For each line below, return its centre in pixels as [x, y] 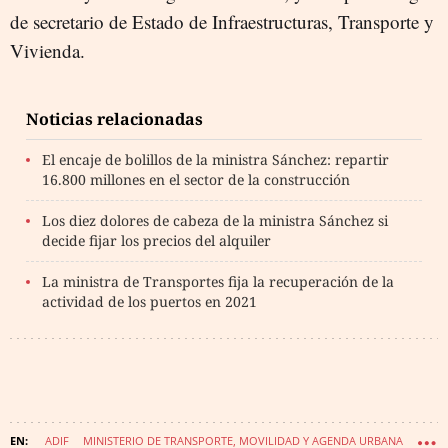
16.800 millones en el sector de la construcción [196, 179]
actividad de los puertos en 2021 [149, 301]
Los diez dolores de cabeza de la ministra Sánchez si [215, 220]
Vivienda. [47, 50]
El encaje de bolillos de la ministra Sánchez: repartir [215, 159]
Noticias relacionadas [114, 119]
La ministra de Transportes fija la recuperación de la [218, 281]
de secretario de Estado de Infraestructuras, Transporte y [222, 21]
